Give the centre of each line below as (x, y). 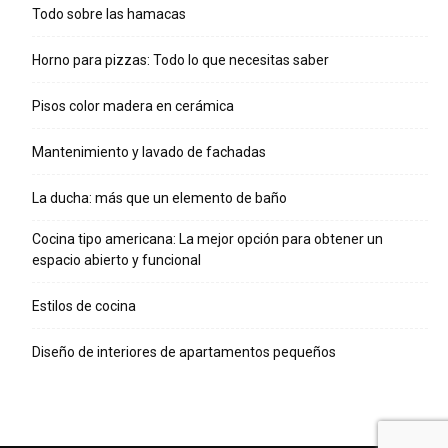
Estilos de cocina (84, 306)
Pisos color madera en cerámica (133, 106)
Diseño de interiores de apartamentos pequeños (184, 352)
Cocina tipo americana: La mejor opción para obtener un (207, 239)
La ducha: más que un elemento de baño (159, 198)
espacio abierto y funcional (116, 260)
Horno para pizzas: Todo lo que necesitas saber (180, 60)
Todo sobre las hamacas (109, 14)
